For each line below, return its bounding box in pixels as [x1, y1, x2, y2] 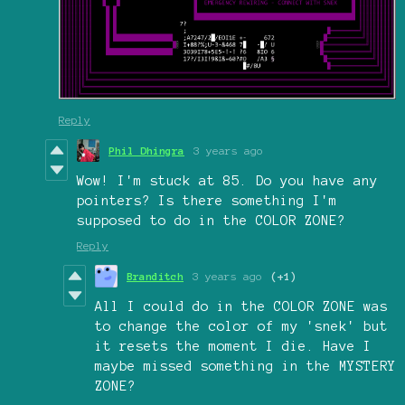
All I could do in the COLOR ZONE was [95, 299, 388, 315]
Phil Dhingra [108, 145, 184, 157]
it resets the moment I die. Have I [95, 339, 372, 354]
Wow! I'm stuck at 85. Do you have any [77, 174, 378, 189]
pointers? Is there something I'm [77, 193, 337, 209]
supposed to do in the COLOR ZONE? [77, 213, 345, 229]
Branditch [127, 270, 184, 283]
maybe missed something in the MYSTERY [95, 359, 396, 374]
